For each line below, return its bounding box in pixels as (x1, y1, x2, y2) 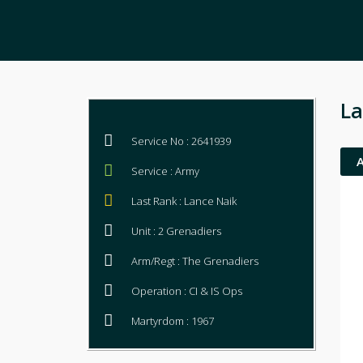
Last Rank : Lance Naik (131, 194, 237, 208)
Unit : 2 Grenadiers (131, 224, 221, 238)
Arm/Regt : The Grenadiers (131, 254, 258, 268)
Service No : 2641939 (131, 134, 231, 148)
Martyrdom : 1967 (131, 314, 214, 328)
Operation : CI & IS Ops (131, 284, 242, 298)
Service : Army (131, 164, 199, 178)
